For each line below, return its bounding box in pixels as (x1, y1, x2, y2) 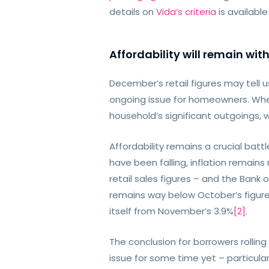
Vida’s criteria (156, 5, 217, 18)
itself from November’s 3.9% (109, 204, 234, 217)
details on (109, 5, 157, 18)
